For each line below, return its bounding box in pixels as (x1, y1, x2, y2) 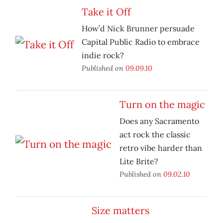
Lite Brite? (119, 156, 158, 167)
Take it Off (82, 5, 131, 18)
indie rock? (82, 50, 124, 61)
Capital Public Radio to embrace (82, 37, 200, 47)
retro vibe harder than (119, 143, 202, 153)
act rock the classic (119, 129, 191, 140)
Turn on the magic (119, 98, 205, 111)
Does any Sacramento (119, 116, 199, 126)
